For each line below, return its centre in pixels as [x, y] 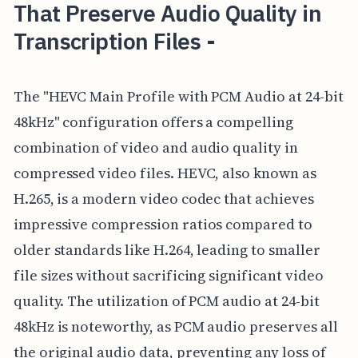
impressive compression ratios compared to [163, 224]
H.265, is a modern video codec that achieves [163, 199]
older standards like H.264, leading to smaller [167, 250]
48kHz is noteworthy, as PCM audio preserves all [175, 326]
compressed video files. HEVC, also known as [165, 173]
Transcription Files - [114, 41]
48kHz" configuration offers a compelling [153, 122]
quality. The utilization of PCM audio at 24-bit [166, 301]
